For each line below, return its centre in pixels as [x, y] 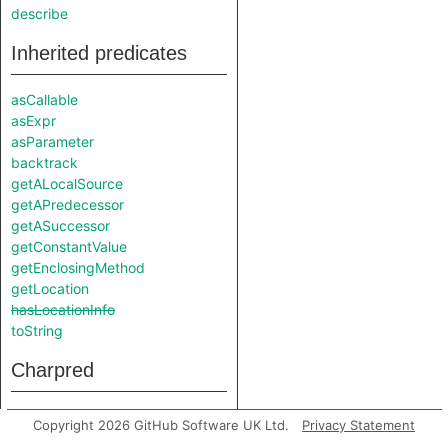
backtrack [44, 162]
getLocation [50, 288]
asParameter [52, 141]
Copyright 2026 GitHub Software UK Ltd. [161, 425]
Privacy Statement [358, 425]
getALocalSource [67, 183]
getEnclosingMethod [78, 267]
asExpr [33, 120]
